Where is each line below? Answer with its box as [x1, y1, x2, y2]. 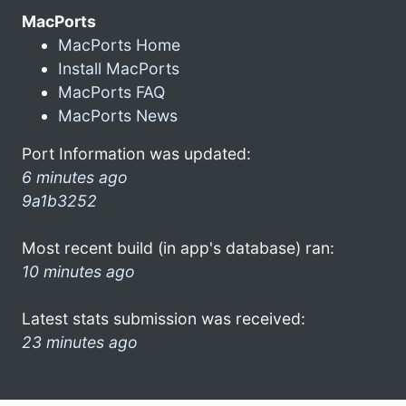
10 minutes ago [22, 261, 135, 281]
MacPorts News [58, 105, 178, 125]
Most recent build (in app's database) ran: [22, 237, 334, 257]
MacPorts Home [58, 34, 180, 54]
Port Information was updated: [22, 143, 251, 163]
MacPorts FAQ [58, 82, 165, 101]
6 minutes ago [22, 167, 128, 187]
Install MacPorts [58, 58, 179, 78]
